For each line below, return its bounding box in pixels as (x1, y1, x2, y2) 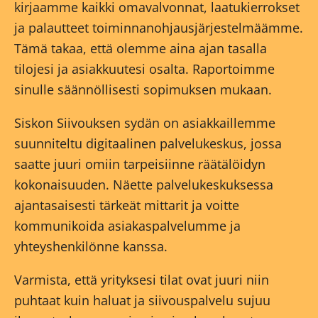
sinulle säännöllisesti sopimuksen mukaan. (14, 81, 272, 99)
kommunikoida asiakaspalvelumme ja (14, 217, 241, 235)
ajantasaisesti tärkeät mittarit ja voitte (14, 197, 239, 214)
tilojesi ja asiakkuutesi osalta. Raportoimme (14, 60, 275, 78)
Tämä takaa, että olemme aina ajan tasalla (14, 40, 267, 57)
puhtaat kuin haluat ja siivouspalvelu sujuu (14, 292, 270, 309)
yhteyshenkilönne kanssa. (14, 238, 168, 256)
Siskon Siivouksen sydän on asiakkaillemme (14, 114, 275, 132)
